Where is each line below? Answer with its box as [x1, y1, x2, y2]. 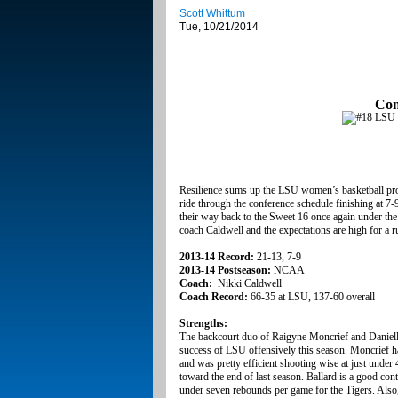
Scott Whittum [179, 7, 245, 20]
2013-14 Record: [179, 251, 254, 264]
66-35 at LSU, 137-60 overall [248, 291, 375, 304]
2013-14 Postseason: [179, 264, 271, 277]
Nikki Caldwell [215, 277, 282, 291]
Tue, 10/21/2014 [179, 20, 259, 34]
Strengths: [179, 317, 227, 330]
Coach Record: [179, 291, 248, 304]
